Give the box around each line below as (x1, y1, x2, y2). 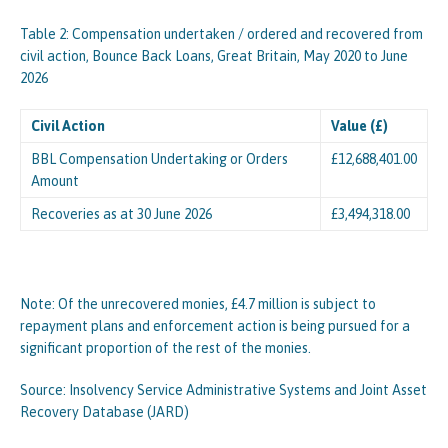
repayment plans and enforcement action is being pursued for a (20, 318, 410, 334)
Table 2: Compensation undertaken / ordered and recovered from (20, 26, 423, 42)
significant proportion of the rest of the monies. (20, 340, 311, 356)
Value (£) (331, 118, 388, 134)
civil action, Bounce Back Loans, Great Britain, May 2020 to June (20, 48, 408, 64)
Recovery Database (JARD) (20, 404, 189, 420)
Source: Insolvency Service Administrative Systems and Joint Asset (20, 382, 427, 398)
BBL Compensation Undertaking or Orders (31, 151, 288, 167)
